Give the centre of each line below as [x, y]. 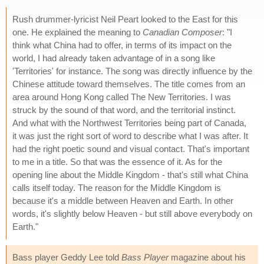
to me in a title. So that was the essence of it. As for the [117, 161]
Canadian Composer [182, 32]
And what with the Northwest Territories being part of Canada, [129, 123]
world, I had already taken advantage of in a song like [114, 58]
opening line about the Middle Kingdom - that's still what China [130, 174]
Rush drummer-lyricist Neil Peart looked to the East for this [125, 19]
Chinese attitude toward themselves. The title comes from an [129, 84]
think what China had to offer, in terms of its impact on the [122, 45]
